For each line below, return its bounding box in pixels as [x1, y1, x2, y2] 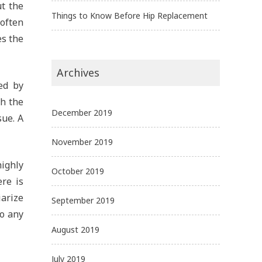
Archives [57, 65, 99, 80]
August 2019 [51, 223, 99, 235]
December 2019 [51, 106, 112, 118]
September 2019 [51, 194, 115, 206]
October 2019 [51, 165, 104, 177]
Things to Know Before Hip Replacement [51, 9, 208, 21]
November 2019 [51, 136, 113, 147]
